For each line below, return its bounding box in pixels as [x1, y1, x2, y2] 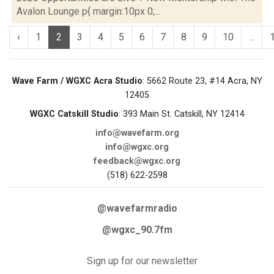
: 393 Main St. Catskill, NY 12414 [118, 109, 245, 119]
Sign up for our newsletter [86, 255, 198, 267]
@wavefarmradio [97, 202, 177, 214]
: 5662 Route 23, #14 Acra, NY [142, 76, 262, 86]
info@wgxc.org [105, 142, 169, 152]
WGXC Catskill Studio [29, 109, 119, 119]
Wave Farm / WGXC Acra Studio [12, 76, 143, 86]
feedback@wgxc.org [94, 156, 180, 166]
